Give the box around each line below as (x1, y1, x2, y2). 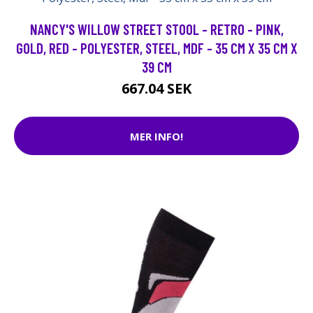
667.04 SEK (122, 79, 191, 99)
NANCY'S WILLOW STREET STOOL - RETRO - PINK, (29, 20, 284, 38)
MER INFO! (130, 129, 183, 143)
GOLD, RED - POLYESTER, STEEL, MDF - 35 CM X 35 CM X (15, 39, 298, 57)
